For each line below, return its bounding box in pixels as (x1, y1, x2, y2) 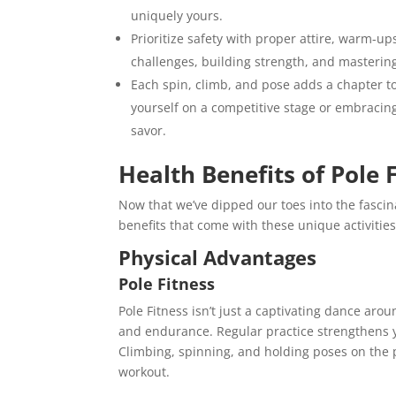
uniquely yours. (131, 7, 224, 25)
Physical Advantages (118, 244, 317, 271)
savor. (131, 122, 167, 140)
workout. (118, 363, 171, 381)
